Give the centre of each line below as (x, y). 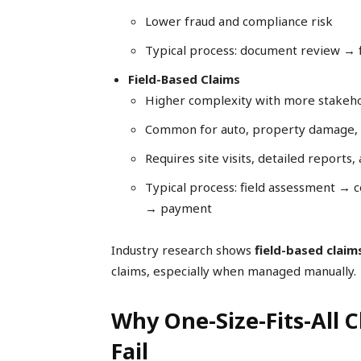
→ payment (178, 208)
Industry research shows (183, 250)
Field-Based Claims (184, 79)
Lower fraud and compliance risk (239, 21)
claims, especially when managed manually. (234, 271)
